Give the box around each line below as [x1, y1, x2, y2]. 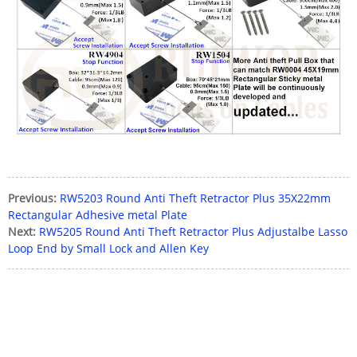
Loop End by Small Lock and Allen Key [8, 241, 209, 256]
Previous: [8, 190, 57, 206]
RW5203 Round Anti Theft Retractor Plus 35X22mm [60, 190, 331, 206]
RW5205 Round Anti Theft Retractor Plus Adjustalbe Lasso [39, 224, 347, 239]
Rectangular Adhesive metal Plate [8, 207, 187, 222]
